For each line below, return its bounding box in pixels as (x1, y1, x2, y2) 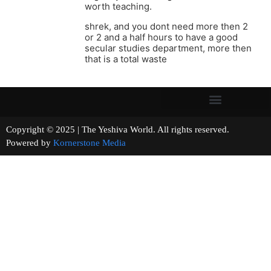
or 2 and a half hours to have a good (85, 31, 238, 44)
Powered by (6, 138, 53, 148)
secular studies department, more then (85, 42, 252, 54)
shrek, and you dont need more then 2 (85, 21, 248, 33)
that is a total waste (85, 53, 167, 65)
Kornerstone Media (53, 138, 126, 148)
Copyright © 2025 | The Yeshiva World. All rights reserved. (6, 125, 263, 135)
